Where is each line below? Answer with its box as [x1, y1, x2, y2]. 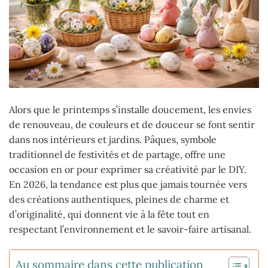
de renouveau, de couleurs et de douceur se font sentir [9, 118, 255, 131]
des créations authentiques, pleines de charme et [9, 193, 229, 206]
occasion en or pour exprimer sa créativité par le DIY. [9, 163, 246, 176]
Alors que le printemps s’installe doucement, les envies [9, 103, 251, 116]
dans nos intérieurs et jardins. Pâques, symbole [9, 133, 217, 146]
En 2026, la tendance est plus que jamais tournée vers [9, 178, 247, 191]
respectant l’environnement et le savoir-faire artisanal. [9, 223, 251, 236]
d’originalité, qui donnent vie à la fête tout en [9, 208, 209, 221]
